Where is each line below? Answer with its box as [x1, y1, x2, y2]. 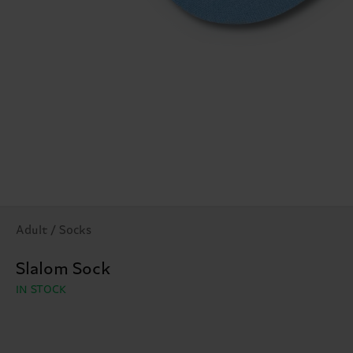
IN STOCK [16, 284, 68, 297]
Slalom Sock [16, 260, 111, 280]
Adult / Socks [16, 224, 91, 238]
